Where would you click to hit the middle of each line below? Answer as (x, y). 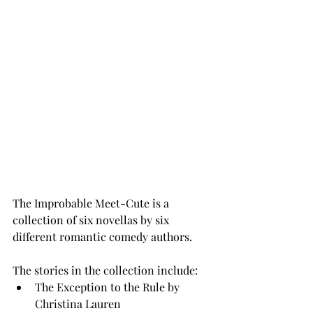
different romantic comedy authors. (104, 237)
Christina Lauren (78, 304)
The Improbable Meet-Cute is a (92, 203)
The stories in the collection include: (107, 270)
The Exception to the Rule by (109, 287)
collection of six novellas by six (92, 220)
